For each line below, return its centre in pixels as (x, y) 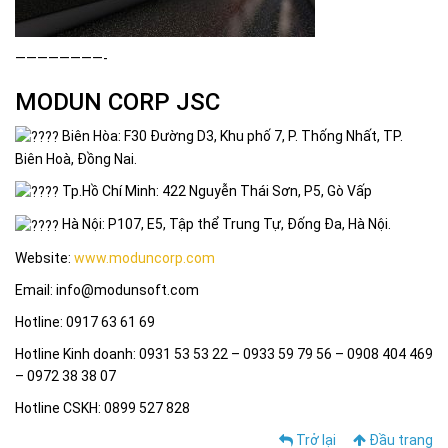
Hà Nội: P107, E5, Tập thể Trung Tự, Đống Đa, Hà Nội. (225, 224)
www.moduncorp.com (144, 257)
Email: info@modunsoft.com (107, 289)
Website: (44, 257)
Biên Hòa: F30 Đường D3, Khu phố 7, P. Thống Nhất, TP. (231, 135)
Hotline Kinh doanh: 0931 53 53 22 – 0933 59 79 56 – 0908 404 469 (224, 353)
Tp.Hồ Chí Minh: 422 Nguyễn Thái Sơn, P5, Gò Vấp (215, 191)
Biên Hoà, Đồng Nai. (76, 159)
